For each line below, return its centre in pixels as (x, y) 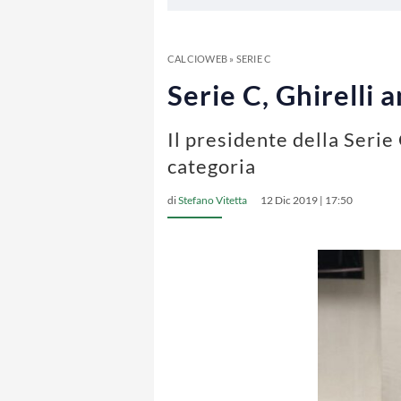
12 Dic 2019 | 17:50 (307, 200)
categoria (212, 166)
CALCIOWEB (197, 59)
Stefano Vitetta (213, 200)
